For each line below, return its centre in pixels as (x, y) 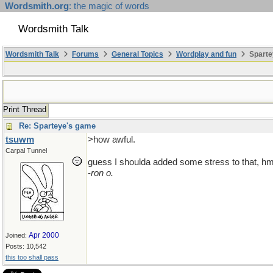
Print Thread (25, 109)
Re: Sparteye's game (57, 126)
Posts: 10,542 (26, 246)
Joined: (17, 235)
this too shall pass (32, 257)
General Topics (137, 54)
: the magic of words (109, 6)
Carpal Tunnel (26, 151)
